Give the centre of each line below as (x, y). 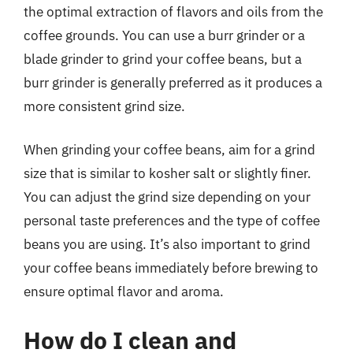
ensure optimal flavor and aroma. (124, 292)
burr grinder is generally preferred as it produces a (173, 82)
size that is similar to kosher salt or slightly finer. (167, 173)
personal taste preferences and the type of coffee (172, 221)
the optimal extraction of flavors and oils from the (173, 11)
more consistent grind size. (104, 106)
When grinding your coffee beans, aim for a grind (169, 150)
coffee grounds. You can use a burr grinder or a (164, 35)
